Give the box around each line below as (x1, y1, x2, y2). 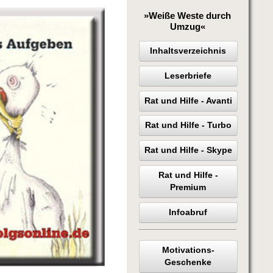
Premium (170, 182, 207, 192)
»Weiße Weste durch (144, 10, 232, 21)
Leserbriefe (165, 71, 212, 80)
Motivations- (161, 245, 214, 255)
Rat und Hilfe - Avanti (144, 96, 232, 105)
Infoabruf (169, 207, 208, 217)
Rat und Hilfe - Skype (144, 146, 232, 155)
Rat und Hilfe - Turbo (144, 121, 232, 130)
